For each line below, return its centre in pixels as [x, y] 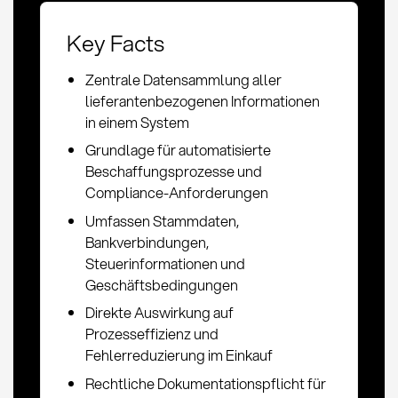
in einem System [138, 122]
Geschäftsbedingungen [162, 284]
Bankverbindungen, [147, 242]
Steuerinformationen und [166, 263]
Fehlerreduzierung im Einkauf [179, 355]
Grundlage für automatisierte [179, 150]
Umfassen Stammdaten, [163, 220]
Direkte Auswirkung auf [160, 313]
